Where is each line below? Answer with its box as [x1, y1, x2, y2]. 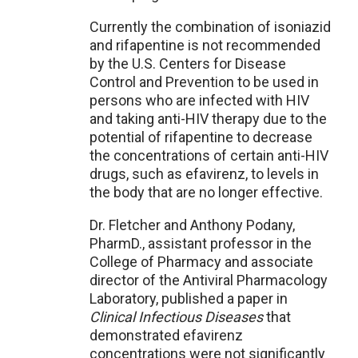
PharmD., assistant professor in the [89, 235, 312, 252]
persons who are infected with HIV [89, 92, 309, 109]
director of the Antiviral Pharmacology [89, 272, 328, 288]
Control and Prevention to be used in [89, 74, 319, 90]
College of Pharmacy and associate [89, 253, 313, 270]
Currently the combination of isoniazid [89, 18, 331, 35]
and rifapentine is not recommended [89, 37, 320, 54]
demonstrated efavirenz [89, 327, 243, 344]
